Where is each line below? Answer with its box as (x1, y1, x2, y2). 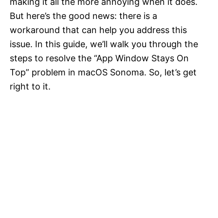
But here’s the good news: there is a (10, 10, 157, 21)
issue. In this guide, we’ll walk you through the (10, 38, 198, 49)
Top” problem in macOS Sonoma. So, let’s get (10, 67, 197, 77)
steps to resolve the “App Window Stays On (10, 53, 189, 63)
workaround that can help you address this (10, 24, 187, 35)
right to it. (10, 81, 51, 91)
